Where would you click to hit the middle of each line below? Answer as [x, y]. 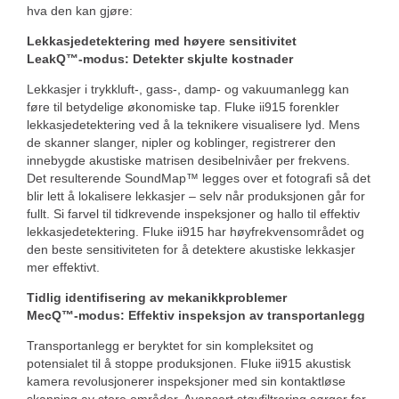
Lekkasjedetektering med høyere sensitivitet [162, 41]
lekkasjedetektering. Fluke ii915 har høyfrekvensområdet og [195, 232]
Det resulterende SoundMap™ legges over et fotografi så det [199, 178]
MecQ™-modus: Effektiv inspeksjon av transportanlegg [196, 315]
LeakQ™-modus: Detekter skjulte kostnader [160, 59]
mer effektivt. [63, 267]
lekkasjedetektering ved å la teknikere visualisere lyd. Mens [193, 125]
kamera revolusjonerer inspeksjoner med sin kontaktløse [186, 381]
